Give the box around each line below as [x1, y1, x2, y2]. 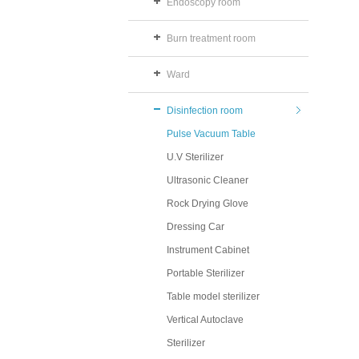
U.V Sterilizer [167, 151, 224, 163]
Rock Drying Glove [167, 198, 248, 209]
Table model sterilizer [167, 291, 260, 302]
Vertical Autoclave [167, 314, 244, 325]
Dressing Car [167, 221, 224, 232]
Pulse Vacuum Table [167, 128, 256, 139]
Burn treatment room [167, 33, 256, 44]
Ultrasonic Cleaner [167, 175, 248, 186]
